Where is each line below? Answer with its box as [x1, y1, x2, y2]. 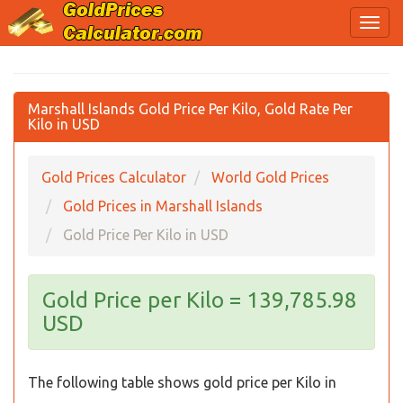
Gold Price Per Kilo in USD [63, 227, 228, 243]
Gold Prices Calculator [41, 169, 186, 185]
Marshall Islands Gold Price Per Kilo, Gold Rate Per [28, 101, 353, 117]
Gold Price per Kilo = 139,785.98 [42, 288, 357, 312]
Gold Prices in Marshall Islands [63, 198, 263, 214]
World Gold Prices [211, 169, 329, 185]
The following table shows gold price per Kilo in [28, 374, 336, 390]
